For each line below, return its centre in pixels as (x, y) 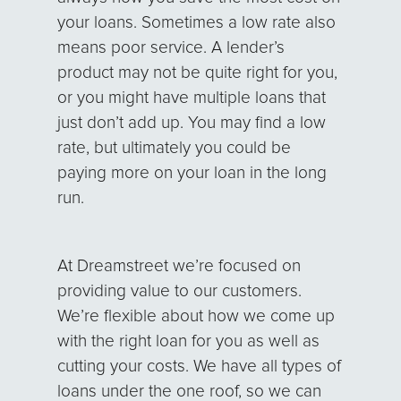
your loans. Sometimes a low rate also (197, 22)
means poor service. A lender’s (171, 47)
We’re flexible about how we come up (196, 316)
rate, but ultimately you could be (175, 148)
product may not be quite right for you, (198, 73)
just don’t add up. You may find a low (192, 123)
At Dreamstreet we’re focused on (179, 266)
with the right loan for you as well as (189, 341)
